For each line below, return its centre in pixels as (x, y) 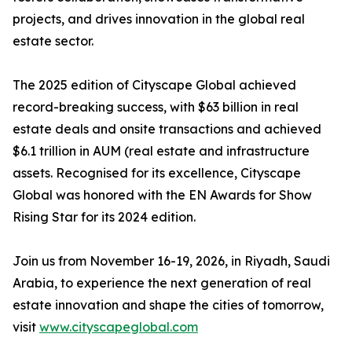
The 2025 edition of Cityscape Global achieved (154, 85)
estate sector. (53, 41)
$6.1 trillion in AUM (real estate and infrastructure (161, 151)
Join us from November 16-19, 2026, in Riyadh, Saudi (171, 261)
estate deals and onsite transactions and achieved (167, 129)
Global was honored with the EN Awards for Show (162, 195)
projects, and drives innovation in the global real (159, 19)
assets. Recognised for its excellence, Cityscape (157, 173)
